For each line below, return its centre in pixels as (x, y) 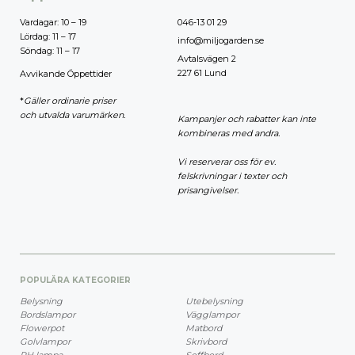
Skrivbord (206, 341)
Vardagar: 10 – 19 (53, 22)
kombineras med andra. (229, 133)
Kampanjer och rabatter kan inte (247, 118)
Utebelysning (214, 301)
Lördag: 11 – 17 (48, 36)
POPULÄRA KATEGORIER (75, 280)
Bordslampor (48, 314)
